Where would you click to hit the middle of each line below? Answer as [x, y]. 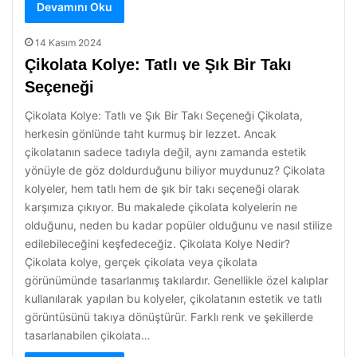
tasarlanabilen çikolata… [88, 335]
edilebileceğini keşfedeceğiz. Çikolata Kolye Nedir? [157, 243]
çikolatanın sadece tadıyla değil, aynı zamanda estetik [166, 152]
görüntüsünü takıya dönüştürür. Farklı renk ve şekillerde [169, 317]
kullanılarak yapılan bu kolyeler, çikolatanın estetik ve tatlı [173, 298]
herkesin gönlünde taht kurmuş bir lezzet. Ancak [151, 133]
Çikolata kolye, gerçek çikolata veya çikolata [141, 262]
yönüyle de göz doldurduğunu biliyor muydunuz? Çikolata [175, 170]
